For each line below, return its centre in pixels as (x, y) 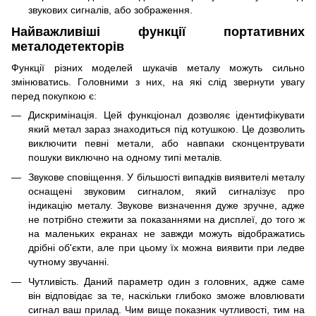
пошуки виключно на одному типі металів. (125, 157)
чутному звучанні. (69, 261)
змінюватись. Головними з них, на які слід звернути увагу (158, 81)
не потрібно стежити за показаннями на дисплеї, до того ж (166, 219)
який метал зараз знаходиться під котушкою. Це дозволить (166, 129)
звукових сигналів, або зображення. (110, 10)
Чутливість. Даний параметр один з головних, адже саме (166, 282)
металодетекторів (68, 47)
